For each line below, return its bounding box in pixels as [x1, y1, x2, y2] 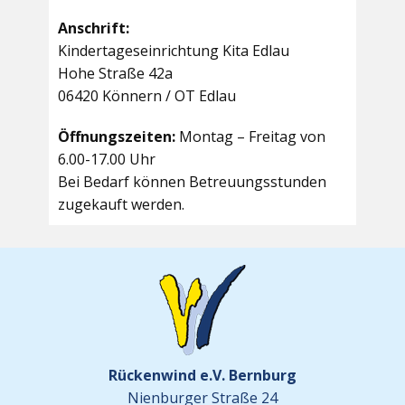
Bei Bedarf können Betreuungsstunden [58, 172, 326, 193]
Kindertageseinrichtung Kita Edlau [58, 41, 289, 61]
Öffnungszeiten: [58, 127, 179, 147]
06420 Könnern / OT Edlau [58, 86, 236, 107]
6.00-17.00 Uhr [58, 149, 155, 170]
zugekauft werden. [58, 194, 184, 215]
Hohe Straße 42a [58, 63, 173, 84]
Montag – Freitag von [179, 127, 325, 147]
